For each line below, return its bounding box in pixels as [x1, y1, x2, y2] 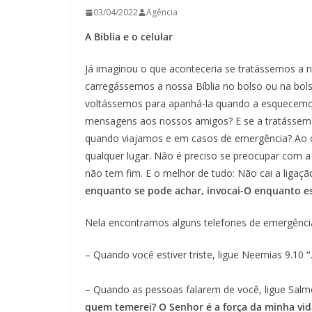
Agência [146, 6, 178, 18]
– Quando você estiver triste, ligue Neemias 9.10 [85, 248, 304, 261]
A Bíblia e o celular [85, 30, 173, 43]
